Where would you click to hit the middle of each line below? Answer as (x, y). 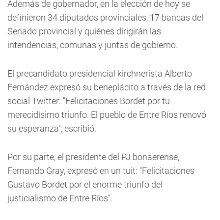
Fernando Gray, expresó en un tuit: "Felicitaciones (101, 171)
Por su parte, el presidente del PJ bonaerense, (93, 157)
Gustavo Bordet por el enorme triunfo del (85, 184)
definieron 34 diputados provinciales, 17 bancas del (105, 17)
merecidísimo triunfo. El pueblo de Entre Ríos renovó (107, 115)
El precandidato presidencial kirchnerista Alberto (100, 73)
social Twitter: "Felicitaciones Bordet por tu (89, 101)
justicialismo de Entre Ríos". (60, 198)
